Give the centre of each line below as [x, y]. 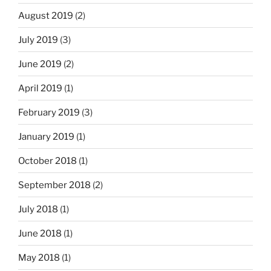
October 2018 [47, 161]
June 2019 [40, 64]
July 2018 [38, 209]
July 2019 [38, 40]
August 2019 [46, 15]
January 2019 [46, 136]
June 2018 [40, 233]
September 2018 [54, 185]
